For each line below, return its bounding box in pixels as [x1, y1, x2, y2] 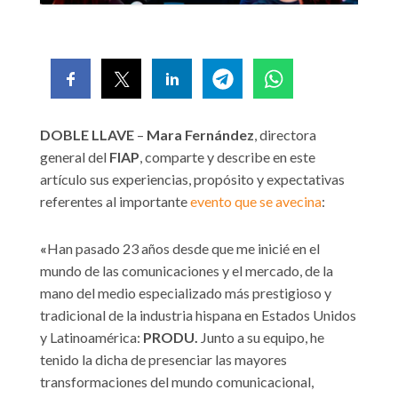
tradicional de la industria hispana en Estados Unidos [40, 306, 356, 324]
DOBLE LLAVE [40, 126, 134, 144]
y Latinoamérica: [40, 329, 143, 346]
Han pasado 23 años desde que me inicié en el [47, 240, 320, 258]
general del [40, 148, 109, 166]
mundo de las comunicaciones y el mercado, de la [40, 262, 333, 280]
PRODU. [143, 329, 198, 346]
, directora [254, 126, 316, 144]
